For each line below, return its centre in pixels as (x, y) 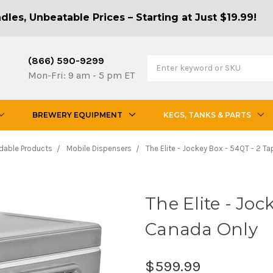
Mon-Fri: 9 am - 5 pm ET (82, 75)
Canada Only (201, 229)
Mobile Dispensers (99, 148)
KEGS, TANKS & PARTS (207, 115)
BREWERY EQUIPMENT (77, 115)
